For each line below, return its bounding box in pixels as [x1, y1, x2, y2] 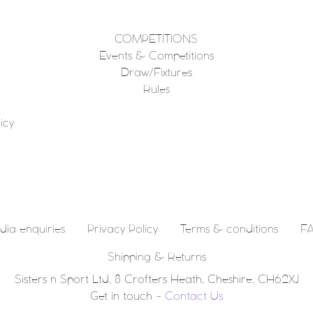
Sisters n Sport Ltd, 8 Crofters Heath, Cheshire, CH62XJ [14, 274, 299, 285]
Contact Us [165, 291, 223, 302]
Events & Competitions [99, 50, 214, 61]
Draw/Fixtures [120, 67, 192, 78]
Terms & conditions [180, 224, 278, 235]
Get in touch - [90, 291, 165, 302]
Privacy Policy [87, 224, 158, 235]
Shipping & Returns [107, 252, 206, 263]
